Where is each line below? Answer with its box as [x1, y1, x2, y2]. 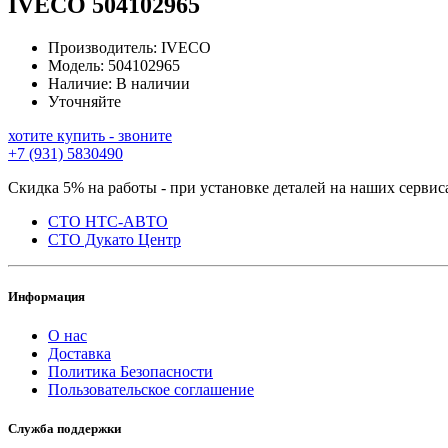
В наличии [116, 74, 190, 92]
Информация [8, 288, 85, 304]
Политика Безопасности [48, 363, 213, 381]
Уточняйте [48, 92, 121, 110]
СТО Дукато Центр [48, 230, 181, 248]
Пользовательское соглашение [48, 381, 254, 399]
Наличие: [48, 74, 116, 92]
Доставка [48, 345, 111, 363]
